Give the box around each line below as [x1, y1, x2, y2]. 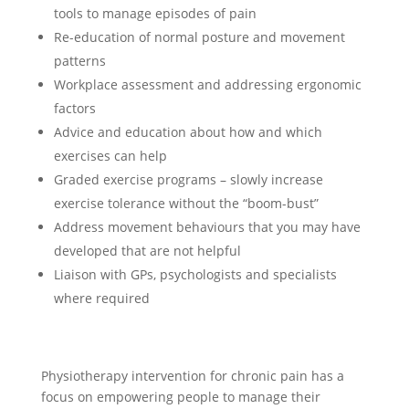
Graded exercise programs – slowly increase [53, 171, 323, 188]
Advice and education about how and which [53, 123, 322, 141]
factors [53, 100, 96, 117]
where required [53, 289, 150, 307]
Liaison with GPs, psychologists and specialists [53, 266, 337, 283]
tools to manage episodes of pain [53, 5, 257, 22]
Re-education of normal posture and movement [53, 28, 345, 46]
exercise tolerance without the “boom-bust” [53, 194, 319, 212]
